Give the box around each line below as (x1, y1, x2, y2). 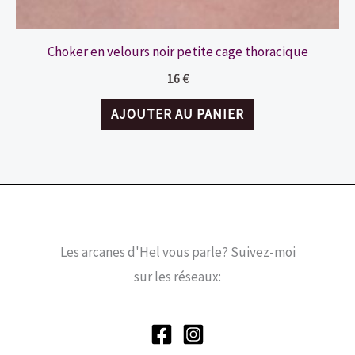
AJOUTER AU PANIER (111, 105, 244, 124)
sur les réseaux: (134, 268, 221, 285)
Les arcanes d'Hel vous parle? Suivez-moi (59, 243, 296, 261)
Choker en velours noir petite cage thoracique (47, 43, 308, 61)
